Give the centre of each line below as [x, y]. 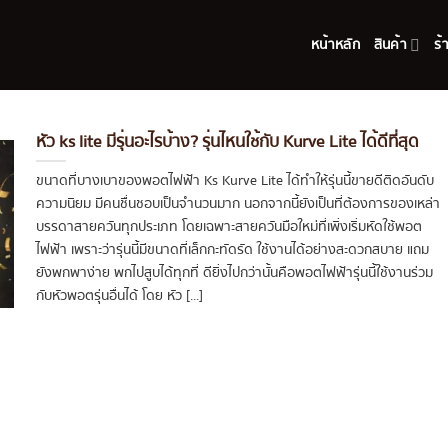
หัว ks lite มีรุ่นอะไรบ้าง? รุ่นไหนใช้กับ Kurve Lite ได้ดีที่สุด [227, 141]
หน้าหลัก [335, 44]
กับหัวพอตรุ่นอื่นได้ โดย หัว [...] [119, 296]
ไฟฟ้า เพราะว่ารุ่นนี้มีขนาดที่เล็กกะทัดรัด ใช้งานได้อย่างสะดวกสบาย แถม [232, 250]
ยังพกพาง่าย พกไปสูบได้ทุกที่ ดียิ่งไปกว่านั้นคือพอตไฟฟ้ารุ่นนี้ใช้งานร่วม [234, 273]
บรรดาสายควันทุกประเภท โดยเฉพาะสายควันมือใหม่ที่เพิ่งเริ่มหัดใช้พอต [228, 227]
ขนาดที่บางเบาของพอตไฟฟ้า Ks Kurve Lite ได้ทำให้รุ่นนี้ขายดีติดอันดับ [234, 181]
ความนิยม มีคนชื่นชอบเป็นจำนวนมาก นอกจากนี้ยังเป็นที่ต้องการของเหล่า [237, 204]
